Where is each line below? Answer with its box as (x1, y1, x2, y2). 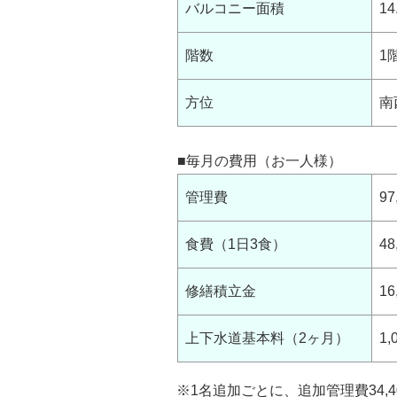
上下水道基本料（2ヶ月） (184, 331, 349, 346)
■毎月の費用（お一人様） (176, 153, 342, 168)
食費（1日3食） (184, 237, 286, 252)
